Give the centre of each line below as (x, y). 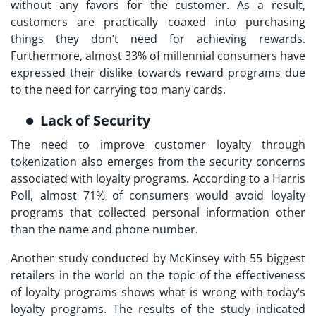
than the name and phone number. (106, 229)
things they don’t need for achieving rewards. (158, 38)
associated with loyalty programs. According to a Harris (158, 178)
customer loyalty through (230, 144)
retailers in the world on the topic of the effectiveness (158, 275)
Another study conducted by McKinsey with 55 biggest (158, 258)
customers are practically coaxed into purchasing (158, 22)
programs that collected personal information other (158, 212)
